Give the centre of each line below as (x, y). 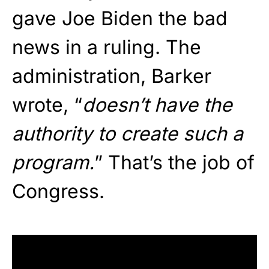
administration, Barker (112, 76)
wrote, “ (47, 105)
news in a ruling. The (107, 47)
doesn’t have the (157, 105)
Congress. (58, 192)
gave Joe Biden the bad (120, 19)
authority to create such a (128, 134)
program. (53, 163)
